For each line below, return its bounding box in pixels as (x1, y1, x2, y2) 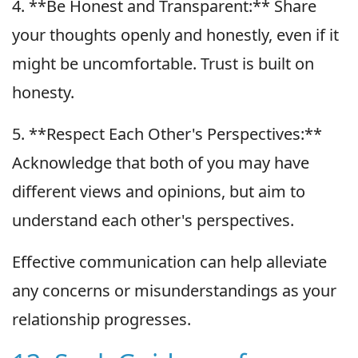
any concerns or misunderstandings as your (12, 279, 336, 301)
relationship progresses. (12, 308, 191, 330)
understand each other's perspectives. (12, 209, 294, 231)
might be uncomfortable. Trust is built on (12, 52, 314, 74)
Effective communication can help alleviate (12, 250, 327, 272)
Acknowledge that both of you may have (12, 151, 309, 173)
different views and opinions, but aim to (12, 180, 305, 202)
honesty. (12, 81, 74, 103)
